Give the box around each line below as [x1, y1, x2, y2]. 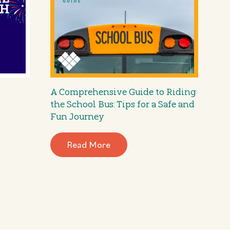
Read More [67, 138, 111, 150]
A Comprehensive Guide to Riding [50, 85, 196, 97]
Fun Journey [50, 110, 104, 122]
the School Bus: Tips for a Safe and [50, 98, 195, 109]
